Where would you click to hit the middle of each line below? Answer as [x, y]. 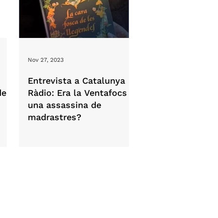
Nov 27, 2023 [46, 60]
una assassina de [64, 105]
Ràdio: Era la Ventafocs [77, 93]
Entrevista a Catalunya [76, 81]
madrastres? [54, 117]
